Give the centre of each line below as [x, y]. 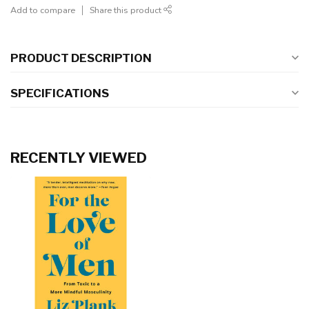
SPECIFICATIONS [60, 93]
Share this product [127, 10]
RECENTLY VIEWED [79, 158]
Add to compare [43, 10]
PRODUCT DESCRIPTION [81, 58]
